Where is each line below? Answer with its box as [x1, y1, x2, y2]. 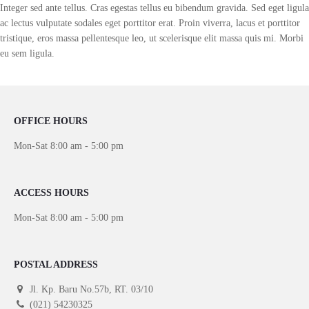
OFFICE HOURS [14, 116, 88, 127]
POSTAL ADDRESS [14, 259, 98, 270]
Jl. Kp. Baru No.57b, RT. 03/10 [30, 284, 153, 295]
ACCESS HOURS [14, 188, 89, 199]
